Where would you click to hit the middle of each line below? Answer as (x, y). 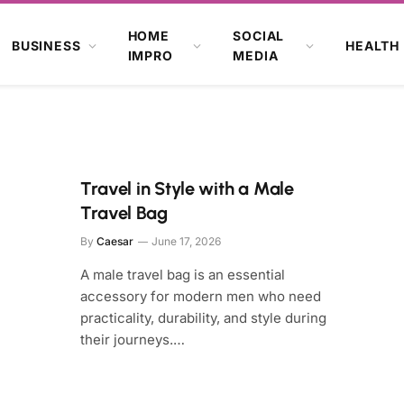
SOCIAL (259, 35)
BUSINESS (46, 45)
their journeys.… (133, 340)
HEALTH (373, 45)
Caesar (115, 241)
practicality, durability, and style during (204, 318)
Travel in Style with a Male (188, 188)
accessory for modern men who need (201, 296)
